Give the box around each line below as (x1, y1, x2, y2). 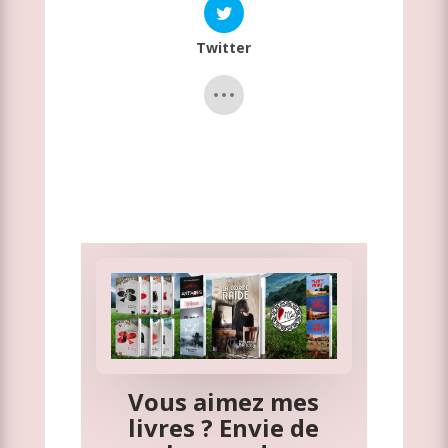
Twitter (196, 37, 252, 57)
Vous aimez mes (128, 384, 320, 418)
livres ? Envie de (128, 410, 320, 444)
